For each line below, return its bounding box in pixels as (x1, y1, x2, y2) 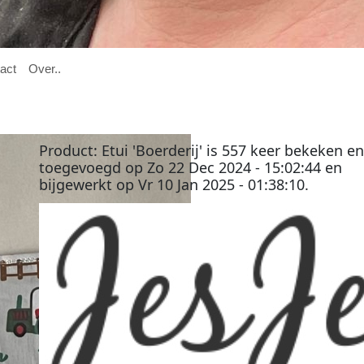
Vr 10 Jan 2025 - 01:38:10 (137, 174, 305, 194)
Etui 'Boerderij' (101, 140, 202, 160)
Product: (38, 140, 102, 160)
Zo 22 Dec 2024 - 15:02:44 (146, 157, 321, 177)
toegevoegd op (38, 157, 147, 177)
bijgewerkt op (38, 174, 138, 194)
